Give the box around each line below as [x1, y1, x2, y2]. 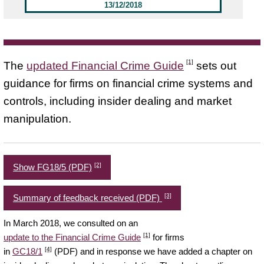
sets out [193, 59, 236, 72]
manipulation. [4, 112, 71, 125]
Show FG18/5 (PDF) [13, 161, 92, 172]
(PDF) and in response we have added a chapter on [52, 246, 252, 256]
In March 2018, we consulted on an [4, 217, 138, 228]
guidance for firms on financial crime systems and [4, 77, 253, 90]
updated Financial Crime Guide [27, 59, 184, 72]
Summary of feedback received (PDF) [13, 192, 162, 203]
